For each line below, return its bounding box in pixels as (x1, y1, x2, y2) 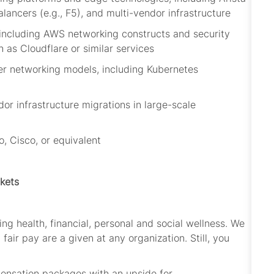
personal (94, 217, 133, 230)
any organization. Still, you (109, 232, 229, 245)
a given (60, 232, 94, 245)
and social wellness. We (136, 217, 245, 230)
